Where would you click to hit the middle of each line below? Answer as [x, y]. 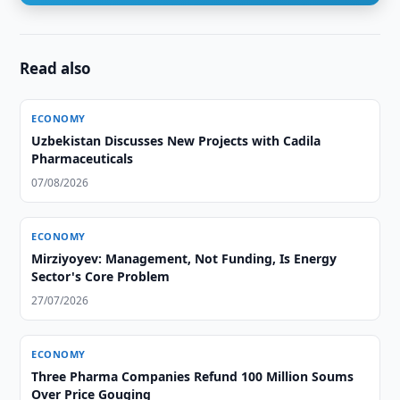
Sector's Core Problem [101, 276]
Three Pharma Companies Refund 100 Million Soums [193, 376]
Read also [56, 68]
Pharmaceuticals [83, 158]
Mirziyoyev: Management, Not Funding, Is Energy [184, 258]
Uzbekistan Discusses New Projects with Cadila [176, 141]
